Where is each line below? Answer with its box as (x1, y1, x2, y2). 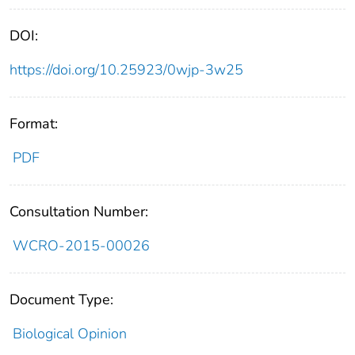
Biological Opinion (12, 324, 127, 344)
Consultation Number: (10, 202, 148, 222)
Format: (10, 114, 58, 134)
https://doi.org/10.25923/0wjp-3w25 (10, 60, 243, 80)
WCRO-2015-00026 (12, 236, 150, 256)
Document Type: (10, 290, 113, 310)
